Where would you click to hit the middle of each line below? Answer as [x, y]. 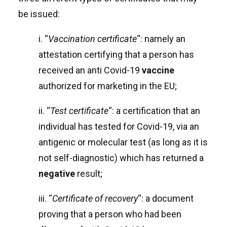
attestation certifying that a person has [116, 54]
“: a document [166, 198]
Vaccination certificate [92, 39]
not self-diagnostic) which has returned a [121, 158]
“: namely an [161, 39]
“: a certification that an [154, 111]
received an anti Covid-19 [90, 70]
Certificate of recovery [95, 198]
